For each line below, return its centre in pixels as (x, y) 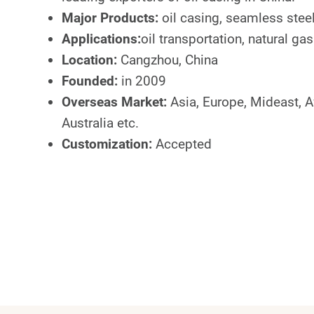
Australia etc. (100, 123)
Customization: (109, 144)
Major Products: (112, 18)
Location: (91, 60)
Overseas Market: (116, 102)
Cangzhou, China (169, 60)
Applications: (101, 39)
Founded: (91, 81)
